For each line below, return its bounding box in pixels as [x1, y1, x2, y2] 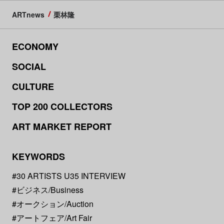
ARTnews [11, 9, 44, 19]
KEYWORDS [11, 149, 65, 163]
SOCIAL [11, 59, 46, 73]
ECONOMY [11, 39, 58, 53]
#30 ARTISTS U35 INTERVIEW [11, 169, 125, 181]
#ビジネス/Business [11, 183, 83, 195]
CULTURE [11, 79, 54, 93]
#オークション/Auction [11, 197, 93, 209]
